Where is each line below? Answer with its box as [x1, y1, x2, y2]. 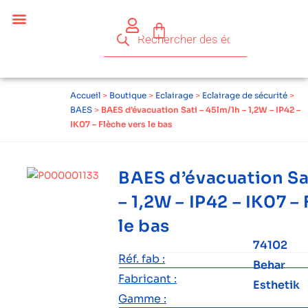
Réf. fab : [118, 252, 166, 266]
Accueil [70, 90, 100, 100]
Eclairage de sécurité [202, 90, 287, 100]
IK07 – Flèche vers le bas [70, 119, 173, 129]
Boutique [109, 90, 146, 100]
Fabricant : [118, 272, 177, 286]
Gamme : [118, 291, 167, 306]
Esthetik [253, 278, 300, 292]
